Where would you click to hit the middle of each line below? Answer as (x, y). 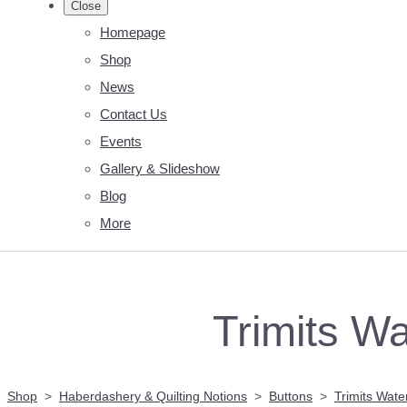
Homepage (133, 32)
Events (121, 141)
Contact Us (134, 114)
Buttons (291, 396)
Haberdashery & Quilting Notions (153, 396)
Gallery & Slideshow (160, 168)
